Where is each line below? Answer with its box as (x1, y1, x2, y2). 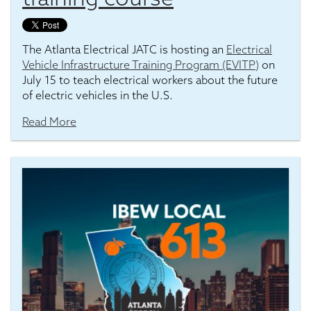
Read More (22, 115, 76, 128)
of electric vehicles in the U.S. (22, 88, 173, 102)
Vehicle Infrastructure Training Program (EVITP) (22, 58, 259, 72)
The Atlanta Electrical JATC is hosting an (22, 42, 226, 56)
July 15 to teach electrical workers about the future (22, 73, 278, 87)
